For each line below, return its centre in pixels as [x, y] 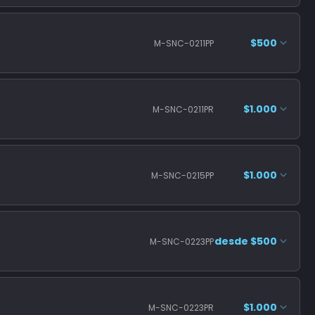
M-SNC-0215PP [182, 175]
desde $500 [246, 241]
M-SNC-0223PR [181, 307]
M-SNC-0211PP [184, 43]
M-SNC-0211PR [183, 109]
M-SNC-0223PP [182, 241]
